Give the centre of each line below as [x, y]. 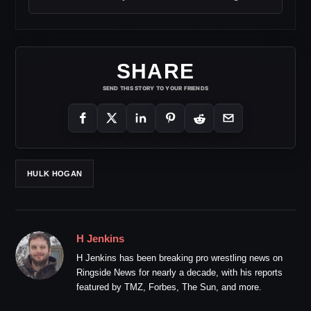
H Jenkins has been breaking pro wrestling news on [179, 258]
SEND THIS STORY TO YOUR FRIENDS [155, 89]
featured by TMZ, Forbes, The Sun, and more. [169, 287]
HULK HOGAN [55, 173]
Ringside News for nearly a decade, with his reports [179, 273]
